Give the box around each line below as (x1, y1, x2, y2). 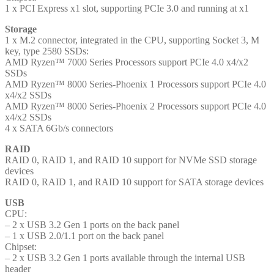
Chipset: (5, 241, 37, 252)
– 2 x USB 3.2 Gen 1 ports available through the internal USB (5, 252, 245, 263)
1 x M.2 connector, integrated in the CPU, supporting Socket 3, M (5, 34, 259, 45)
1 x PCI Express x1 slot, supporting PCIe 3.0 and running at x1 (5, 2, 249, 13)
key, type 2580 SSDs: (5, 45, 89, 56)
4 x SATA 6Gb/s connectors (5, 122, 113, 133)
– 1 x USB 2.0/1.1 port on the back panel (5, 230, 164, 241)
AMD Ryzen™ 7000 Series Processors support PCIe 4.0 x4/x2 (5, 56, 248, 67)
